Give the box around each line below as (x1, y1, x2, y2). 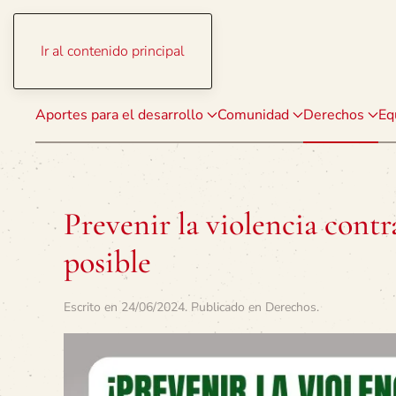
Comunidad (217, 105, 289, 125)
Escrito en (64, 299, 121, 316)
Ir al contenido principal (41, 42, 185, 61)
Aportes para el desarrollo (35, 105, 203, 125)
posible (64, 243, 151, 281)
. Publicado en (185, 299, 265, 316)
